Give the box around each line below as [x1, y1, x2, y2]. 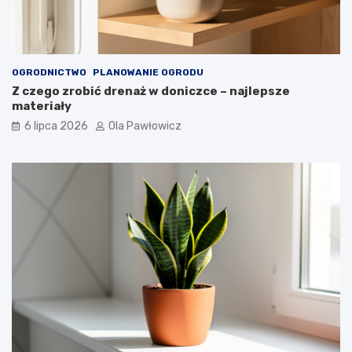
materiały [12, 99, 71, 114]
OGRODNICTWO [12, 67, 86, 79]
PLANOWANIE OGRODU [93, 67, 203, 79]
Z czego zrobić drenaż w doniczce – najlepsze [12, 84, 290, 99]
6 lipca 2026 [24, 119, 88, 134]
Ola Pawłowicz [108, 119, 181, 134]
